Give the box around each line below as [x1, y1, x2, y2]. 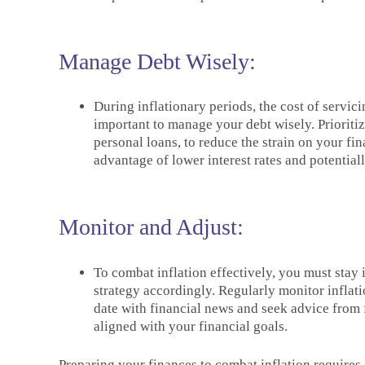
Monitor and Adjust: [59, 214, 244, 240]
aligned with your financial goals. [93, 318, 288, 334]
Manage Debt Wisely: [59, 48, 256, 74]
